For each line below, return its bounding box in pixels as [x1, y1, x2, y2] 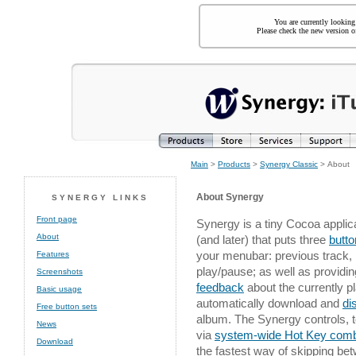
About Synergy [196, 192, 264, 202]
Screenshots [37, 267, 83, 276]
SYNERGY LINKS [52, 193, 149, 202]
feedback [196, 281, 244, 294]
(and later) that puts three [196, 233, 329, 246]
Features [37, 250, 69, 258]
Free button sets [37, 302, 97, 311]
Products [218, 160, 250, 168]
